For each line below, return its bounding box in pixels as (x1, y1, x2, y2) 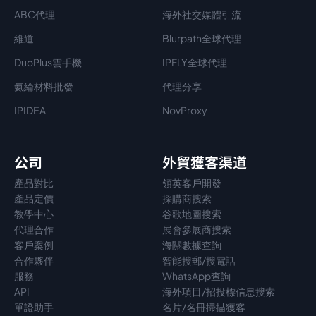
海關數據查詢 (162, 238, 221, 251)
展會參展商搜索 (162, 223, 231, 236)
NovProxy (162, 104, 207, 116)
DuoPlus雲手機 (14, 56, 82, 68)
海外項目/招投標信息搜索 (162, 285, 275, 298)
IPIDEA (14, 104, 46, 116)
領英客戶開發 (162, 176, 221, 189)
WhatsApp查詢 (162, 269, 231, 282)
